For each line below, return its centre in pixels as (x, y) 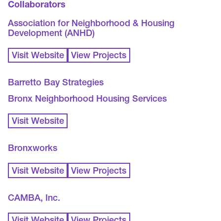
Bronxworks (33, 149)
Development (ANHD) (52, 34)
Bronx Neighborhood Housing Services (88, 99)
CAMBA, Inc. (34, 199)
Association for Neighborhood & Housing (92, 24)
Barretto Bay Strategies (56, 84)
